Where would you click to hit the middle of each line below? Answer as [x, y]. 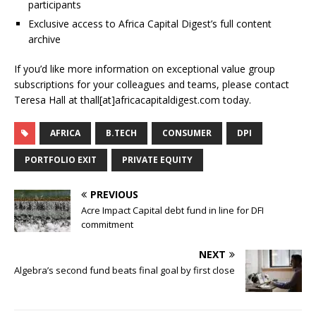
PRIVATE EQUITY [157, 160]
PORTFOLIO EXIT [61, 160]
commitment [107, 225]
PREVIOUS [114, 195]
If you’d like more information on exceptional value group [145, 69]
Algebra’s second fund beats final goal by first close [124, 271]
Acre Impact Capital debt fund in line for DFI [172, 211]
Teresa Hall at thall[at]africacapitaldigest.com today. [133, 100]
